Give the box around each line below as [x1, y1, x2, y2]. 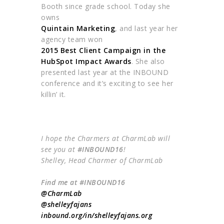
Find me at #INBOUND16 [41, 177, 125, 187]
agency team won [41, 34, 103, 44]
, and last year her [115, 23, 178, 33]
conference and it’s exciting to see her [41, 78, 173, 88]
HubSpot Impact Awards [41, 56, 131, 66]
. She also [131, 56, 165, 66]
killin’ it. [41, 89, 66, 99]
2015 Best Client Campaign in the [41, 45, 166, 55]
